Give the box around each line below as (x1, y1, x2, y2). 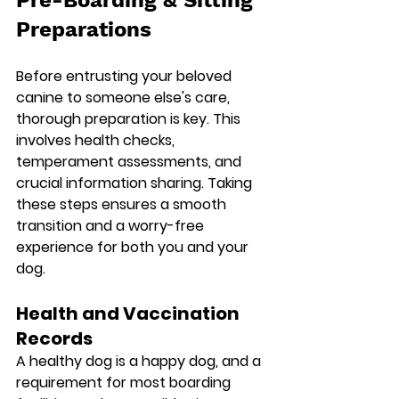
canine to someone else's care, (16, 86, 233, 108)
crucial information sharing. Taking (16, 172, 256, 193)
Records (16, 325, 93, 351)
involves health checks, (16, 129, 178, 151)
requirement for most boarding (16, 371, 234, 393)
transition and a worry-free (16, 215, 208, 236)
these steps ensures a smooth (16, 193, 230, 215)
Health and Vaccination (16, 300, 243, 326)
